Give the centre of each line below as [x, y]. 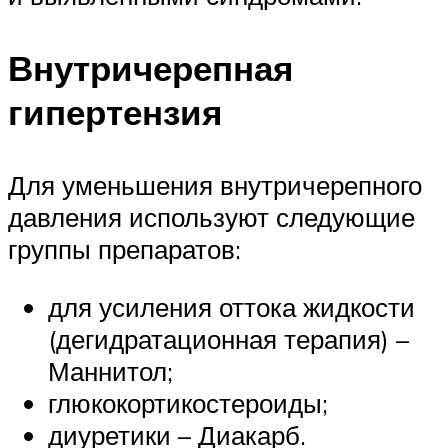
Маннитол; [110, 370]
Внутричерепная [150, 67]
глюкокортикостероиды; [188, 402]
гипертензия [115, 111]
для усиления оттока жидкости [231, 306]
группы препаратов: [124, 249]
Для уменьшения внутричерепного [215, 185]
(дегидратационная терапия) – [228, 338]
